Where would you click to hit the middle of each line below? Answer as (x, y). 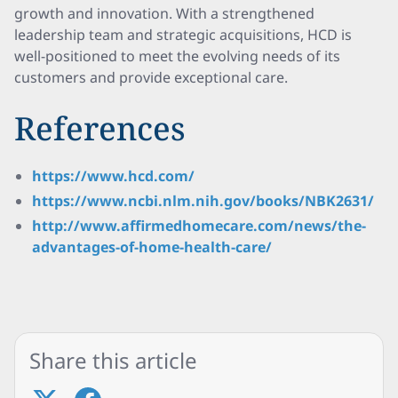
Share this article (113, 360)
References (100, 128)
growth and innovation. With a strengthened (164, 13)
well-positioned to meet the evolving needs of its (177, 56)
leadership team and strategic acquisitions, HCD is (183, 35)
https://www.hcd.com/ (113, 176)
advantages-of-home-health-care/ (152, 247)
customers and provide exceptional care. (151, 77)
